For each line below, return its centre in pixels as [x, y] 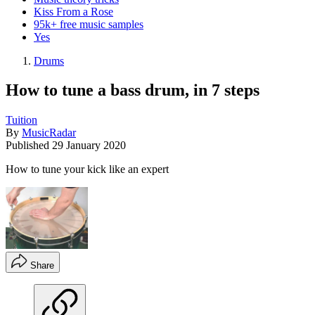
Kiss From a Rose [73, 11]
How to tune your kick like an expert [87, 169]
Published [29, 146]
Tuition [21, 120]
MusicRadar [49, 133]
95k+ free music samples [89, 24]
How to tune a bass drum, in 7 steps [133, 90]
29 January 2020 [89, 146]
